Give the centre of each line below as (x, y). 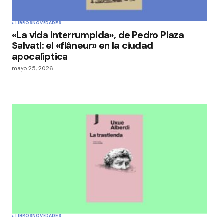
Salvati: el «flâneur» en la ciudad (82, 45)
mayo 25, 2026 (33, 68)
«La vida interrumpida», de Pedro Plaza (98, 34)
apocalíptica (40, 56)
